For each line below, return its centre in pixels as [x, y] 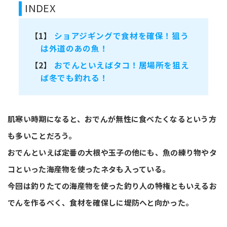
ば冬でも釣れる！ [74, 78]
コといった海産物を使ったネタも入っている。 [89, 169]
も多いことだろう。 [42, 136]
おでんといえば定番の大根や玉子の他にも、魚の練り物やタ [112, 153]
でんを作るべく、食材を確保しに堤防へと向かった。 [101, 203]
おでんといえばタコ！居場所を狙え [122, 65]
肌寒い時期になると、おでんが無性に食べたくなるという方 [112, 119]
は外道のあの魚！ [74, 48]
